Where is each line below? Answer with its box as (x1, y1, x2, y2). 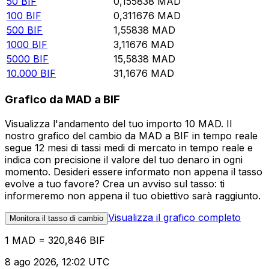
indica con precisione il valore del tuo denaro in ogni (5, 153, 243, 166)
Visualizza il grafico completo (108, 211, 241, 223)
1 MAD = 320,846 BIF (5, 234, 105, 246)
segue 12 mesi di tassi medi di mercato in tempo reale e (5, 141, 253, 154)
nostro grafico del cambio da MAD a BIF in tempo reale (5, 129, 258, 142)
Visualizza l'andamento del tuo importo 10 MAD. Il (5, 117, 232, 130)
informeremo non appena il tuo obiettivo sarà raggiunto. (5, 189, 261, 202)
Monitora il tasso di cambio (10, 213, 103, 223)
